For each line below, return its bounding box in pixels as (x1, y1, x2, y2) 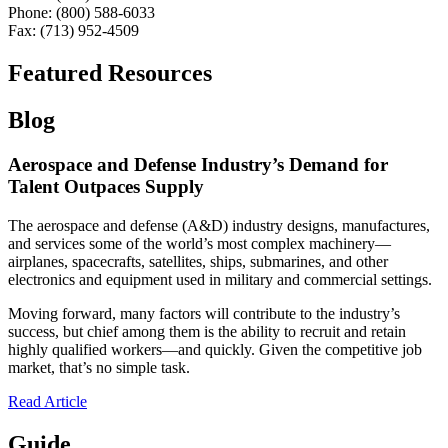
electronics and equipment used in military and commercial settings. (8, 270, 432, 288)
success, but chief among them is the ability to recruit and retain (8, 322, 406, 340)
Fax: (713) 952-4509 (8, 22, 139, 40)
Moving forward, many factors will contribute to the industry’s (8, 304, 400, 322)
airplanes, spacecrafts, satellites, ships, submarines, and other (8, 252, 388, 270)
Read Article (8, 392, 87, 410)
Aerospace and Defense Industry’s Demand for (8, 153, 388, 175)
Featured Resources (8, 60, 212, 87)
